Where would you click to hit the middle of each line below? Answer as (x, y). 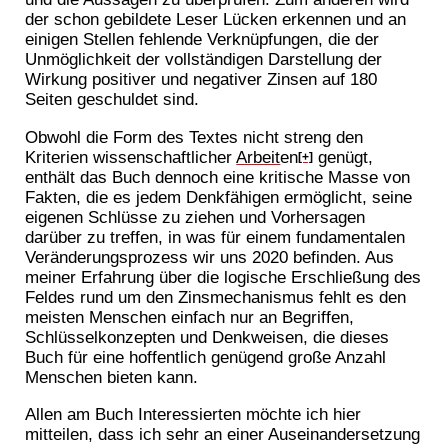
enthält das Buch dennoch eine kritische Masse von (218, 176)
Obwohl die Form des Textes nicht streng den (194, 136)
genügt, (343, 156)
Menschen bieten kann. (112, 376)
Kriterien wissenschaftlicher (131, 156)
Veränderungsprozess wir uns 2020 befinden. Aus (210, 256)
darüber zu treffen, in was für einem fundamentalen (215, 236)
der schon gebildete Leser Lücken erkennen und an (216, 19)
